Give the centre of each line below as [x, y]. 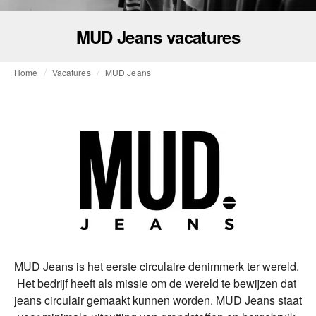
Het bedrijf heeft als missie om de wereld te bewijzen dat [157, 284]
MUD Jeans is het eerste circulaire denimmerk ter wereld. [157, 267]
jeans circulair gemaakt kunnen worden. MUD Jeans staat [158, 300]
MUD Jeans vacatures [158, 37]
